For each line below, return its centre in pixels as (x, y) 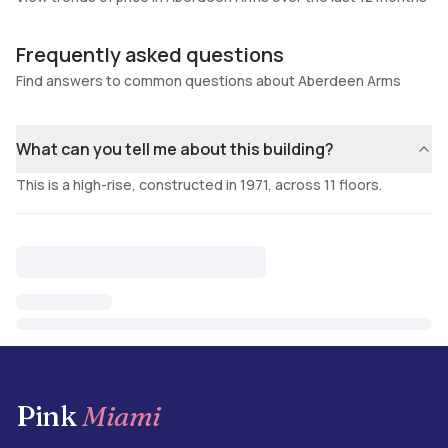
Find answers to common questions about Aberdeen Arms (208, 80)
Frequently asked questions (150, 54)
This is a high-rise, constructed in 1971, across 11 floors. (199, 184)
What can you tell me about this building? (175, 149)
